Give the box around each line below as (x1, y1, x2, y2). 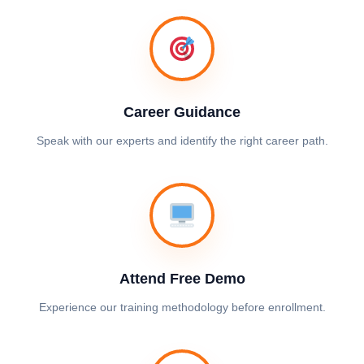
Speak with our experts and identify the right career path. (36, 134, 328, 147)
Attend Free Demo (119, 271, 245, 287)
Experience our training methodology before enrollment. (38, 301, 326, 314)
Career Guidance (123, 104, 240, 120)
